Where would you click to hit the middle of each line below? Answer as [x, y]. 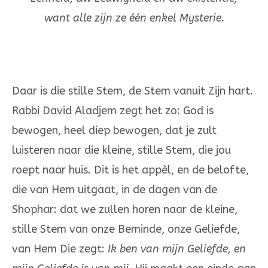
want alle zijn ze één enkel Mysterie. [134, 18]
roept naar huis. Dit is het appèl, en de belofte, [130, 170]
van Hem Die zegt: [60, 249]
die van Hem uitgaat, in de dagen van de [115, 190]
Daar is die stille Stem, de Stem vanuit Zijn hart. [133, 91]
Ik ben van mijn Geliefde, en [177, 249]
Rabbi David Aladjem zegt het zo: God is [113, 111]
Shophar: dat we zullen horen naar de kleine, [125, 210]
